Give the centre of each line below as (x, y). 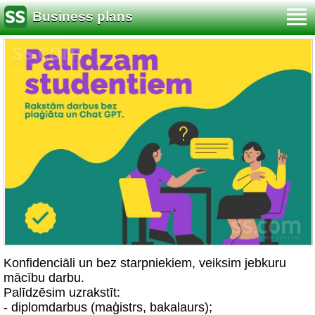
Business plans (83, 17)
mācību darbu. (44, 278)
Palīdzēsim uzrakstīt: (62, 292)
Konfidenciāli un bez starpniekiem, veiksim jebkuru (145, 263)
